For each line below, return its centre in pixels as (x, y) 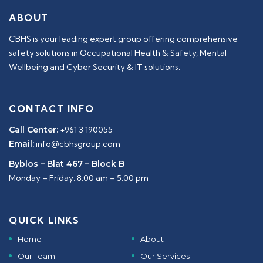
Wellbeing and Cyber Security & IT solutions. (95, 67)
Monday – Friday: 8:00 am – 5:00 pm (79, 178)
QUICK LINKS (44, 220)
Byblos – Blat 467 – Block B (67, 164)
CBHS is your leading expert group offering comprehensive (123, 39)
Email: (21, 144)
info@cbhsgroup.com (77, 144)
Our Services (165, 256)
